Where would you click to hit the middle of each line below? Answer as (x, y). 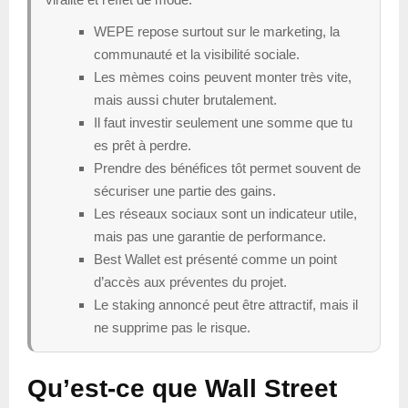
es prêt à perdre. (143, 145)
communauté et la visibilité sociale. (197, 54)
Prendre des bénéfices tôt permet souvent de (227, 168)
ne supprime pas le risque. (172, 327)
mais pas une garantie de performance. (210, 236)
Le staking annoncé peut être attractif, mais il (226, 304)
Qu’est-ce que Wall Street (182, 388)
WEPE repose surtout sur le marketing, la (217, 31)
